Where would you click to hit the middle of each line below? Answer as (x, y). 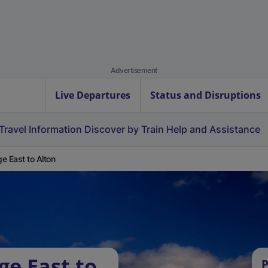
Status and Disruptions (205, 95)
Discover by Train (124, 129)
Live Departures (93, 95)
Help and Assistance (213, 129)
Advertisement (134, 70)
